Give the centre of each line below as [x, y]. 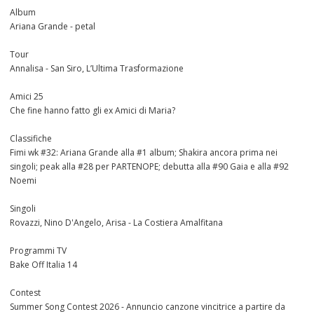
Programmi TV [38, 251]
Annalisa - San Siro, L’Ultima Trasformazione [97, 69]
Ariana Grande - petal [53, 27]
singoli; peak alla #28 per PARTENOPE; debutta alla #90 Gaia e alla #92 [149, 167]
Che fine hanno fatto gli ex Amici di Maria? [93, 111]
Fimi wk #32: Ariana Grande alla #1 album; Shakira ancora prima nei [144, 153]
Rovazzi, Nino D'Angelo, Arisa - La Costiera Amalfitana [116, 223]
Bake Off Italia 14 [43, 265]
